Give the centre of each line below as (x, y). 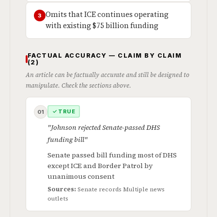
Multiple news (144, 189)
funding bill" (68, 139)
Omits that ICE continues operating (107, 15)
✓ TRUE (64, 111)
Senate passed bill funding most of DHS (112, 155)
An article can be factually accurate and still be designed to (108, 75)
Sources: (62, 189)
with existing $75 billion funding (102, 26)
